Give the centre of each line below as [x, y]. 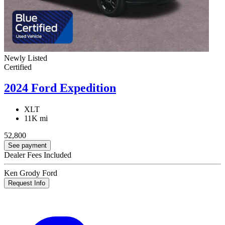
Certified [18, 67]
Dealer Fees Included [38, 155]
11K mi [36, 119]
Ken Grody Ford [31, 173]
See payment [27, 146]
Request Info [27, 183]
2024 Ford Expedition [60, 88]
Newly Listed [26, 58]
